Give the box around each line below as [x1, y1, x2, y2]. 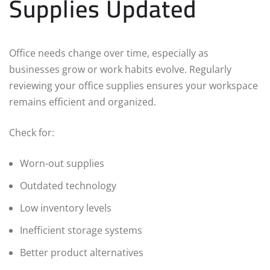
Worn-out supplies [20, 157, 104, 171]
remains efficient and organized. [9, 95, 156, 109]
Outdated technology [20, 179, 116, 193]
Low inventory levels [20, 201, 111, 215]
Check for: [9, 126, 54, 140]
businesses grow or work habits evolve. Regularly [9, 63, 231, 77]
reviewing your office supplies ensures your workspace [9, 79, 258, 93]
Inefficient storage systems [20, 224, 142, 237]
